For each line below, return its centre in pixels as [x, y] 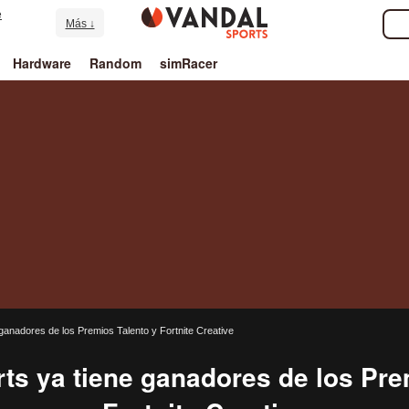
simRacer [189, 63]
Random [116, 63]
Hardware [42, 63]
